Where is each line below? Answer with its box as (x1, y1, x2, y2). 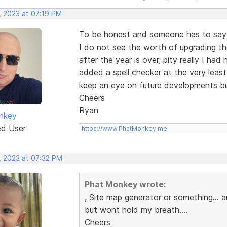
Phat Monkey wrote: (84, 179, 166, 190)
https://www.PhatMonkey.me (81, 124, 167, 132)
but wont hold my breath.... (84, 204, 187, 215)
